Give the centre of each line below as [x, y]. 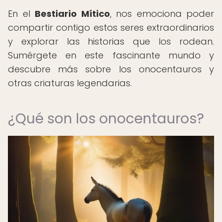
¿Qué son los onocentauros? [106, 119]
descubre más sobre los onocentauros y [111, 69]
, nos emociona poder [162, 14]
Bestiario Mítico [72, 14]
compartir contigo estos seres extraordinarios [111, 28]
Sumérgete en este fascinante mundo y [111, 55]
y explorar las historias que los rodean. [111, 41]
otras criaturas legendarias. [70, 83]
